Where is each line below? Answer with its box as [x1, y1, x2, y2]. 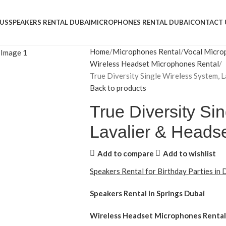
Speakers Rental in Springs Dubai [89, 189, 205, 198]
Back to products [89, 83, 146, 92]
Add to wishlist [162, 148, 216, 158]
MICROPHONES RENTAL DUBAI [91, 18, 190, 26]
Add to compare [97, 148, 154, 158]
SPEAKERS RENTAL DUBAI [9, 18, 91, 26]
